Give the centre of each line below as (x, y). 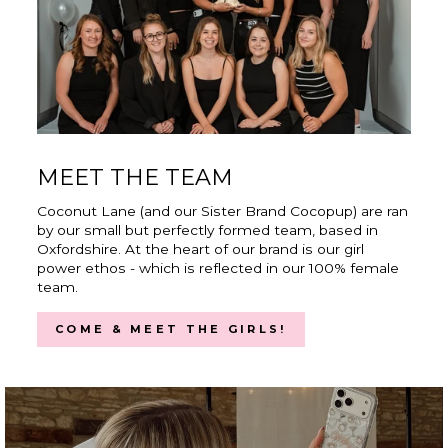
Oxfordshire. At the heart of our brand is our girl (200, 249)
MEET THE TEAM (135, 178)
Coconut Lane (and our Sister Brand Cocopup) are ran (222, 211)
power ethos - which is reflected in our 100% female (218, 268)
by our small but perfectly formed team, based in (207, 230)
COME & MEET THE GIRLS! (171, 329)
